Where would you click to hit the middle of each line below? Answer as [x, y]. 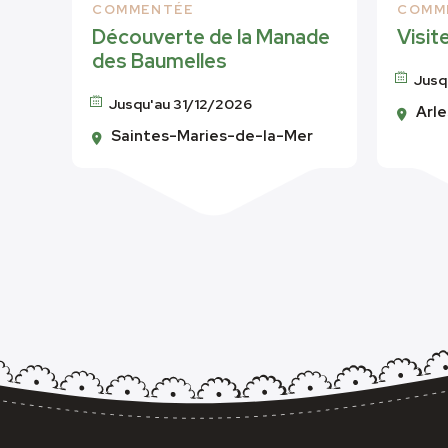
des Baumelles [159, 61]
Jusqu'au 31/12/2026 [180, 104]
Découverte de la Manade [211, 37]
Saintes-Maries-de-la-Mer [212, 136]
